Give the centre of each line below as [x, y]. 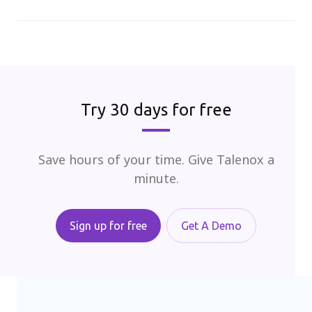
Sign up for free [108, 226]
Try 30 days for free [156, 110]
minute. [156, 179]
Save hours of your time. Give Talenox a [156, 161]
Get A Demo [211, 226]
